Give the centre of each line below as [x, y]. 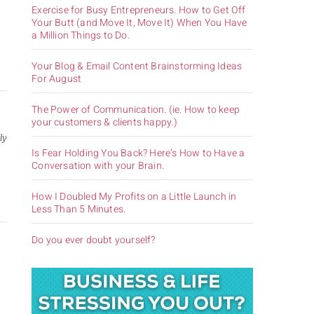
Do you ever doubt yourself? [94, 240]
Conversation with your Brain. [98, 165]
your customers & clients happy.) [105, 122]
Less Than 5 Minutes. [79, 209]
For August [57, 78]
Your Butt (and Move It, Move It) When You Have [139, 22]
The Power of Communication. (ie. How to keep [136, 109]
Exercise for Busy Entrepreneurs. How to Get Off [139, 10]
